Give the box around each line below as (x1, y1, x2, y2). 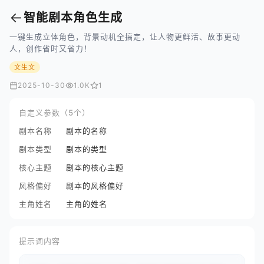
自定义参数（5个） (19, 108, 90, 117)
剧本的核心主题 (66, 163, 124, 172)
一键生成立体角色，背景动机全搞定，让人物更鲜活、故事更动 (9, 32, 240, 41)
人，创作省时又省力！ (9, 44, 92, 53)
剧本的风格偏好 (66, 181, 124, 190)
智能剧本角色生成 (24, 11, 123, 25)
